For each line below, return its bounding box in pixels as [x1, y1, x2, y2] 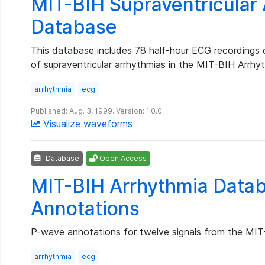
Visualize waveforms [40, 118, 132, 130]
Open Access [98, 154, 147, 163]
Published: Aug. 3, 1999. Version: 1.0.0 [31, 106, 162, 115]
